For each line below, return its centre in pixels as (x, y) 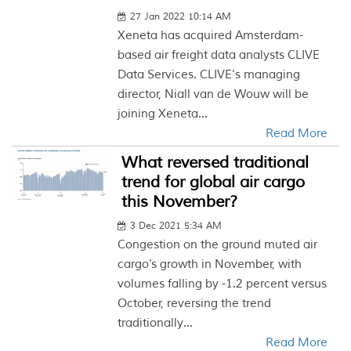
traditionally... (156, 323)
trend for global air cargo (213, 182)
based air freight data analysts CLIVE (219, 55)
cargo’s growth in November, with (210, 264)
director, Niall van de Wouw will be (213, 94)
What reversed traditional (215, 163)
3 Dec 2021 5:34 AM (176, 226)
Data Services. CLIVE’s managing (209, 75)
